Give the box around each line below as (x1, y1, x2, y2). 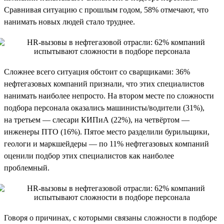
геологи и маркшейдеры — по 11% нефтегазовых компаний (4, 139, 209, 148)
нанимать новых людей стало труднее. (4, 17, 135, 26)
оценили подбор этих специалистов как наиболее (4, 151, 174, 160)
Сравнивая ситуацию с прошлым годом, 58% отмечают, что (4, 5, 208, 14)
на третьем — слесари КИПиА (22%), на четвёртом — (4, 115, 189, 124)
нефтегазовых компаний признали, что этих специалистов (4, 79, 204, 88)
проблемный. (4, 163, 49, 172)
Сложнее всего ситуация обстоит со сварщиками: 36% (4, 67, 190, 76)
